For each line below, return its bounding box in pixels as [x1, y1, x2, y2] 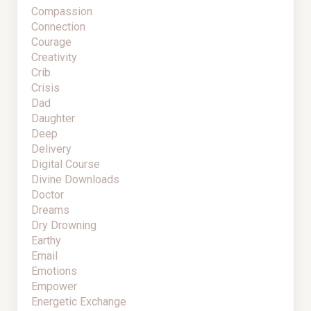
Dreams [31, 203, 69, 217]
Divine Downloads [31, 173, 119, 187]
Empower [31, 280, 77, 294]
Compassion [31, 5, 92, 19]
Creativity [31, 51, 77, 65]
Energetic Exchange [31, 295, 126, 309]
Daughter [31, 112, 75, 126]
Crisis [31, 81, 60, 95]
